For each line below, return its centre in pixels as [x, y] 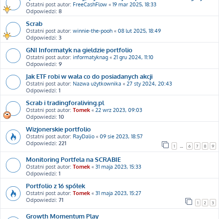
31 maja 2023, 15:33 [118, 167]
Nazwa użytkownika [97, 84]
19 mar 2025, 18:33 [134, 4]
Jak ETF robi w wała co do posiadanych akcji [89, 76]
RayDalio [84, 136]
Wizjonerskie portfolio [58, 129]
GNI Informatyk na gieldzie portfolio [79, 50]
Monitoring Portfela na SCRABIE [73, 159]
